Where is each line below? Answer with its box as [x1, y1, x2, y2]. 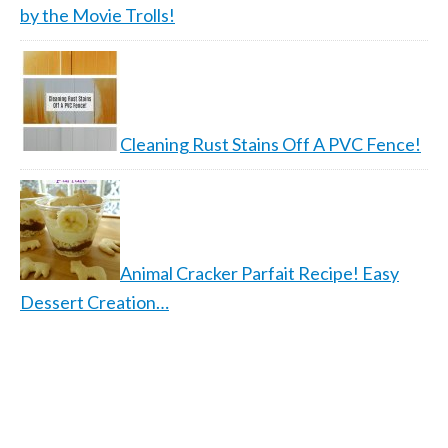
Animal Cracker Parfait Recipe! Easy [120, 262, 399, 284]
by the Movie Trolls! [20, 4, 175, 26]
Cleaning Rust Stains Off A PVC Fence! [120, 133, 421, 155]
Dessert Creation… [20, 291, 169, 313]
